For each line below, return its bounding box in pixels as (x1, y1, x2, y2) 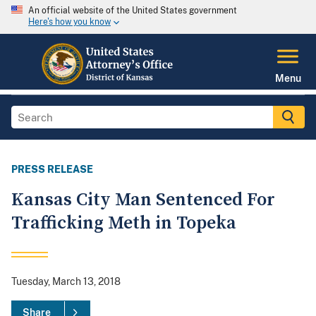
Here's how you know (28, 17, 111, 28)
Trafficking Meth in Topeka (11, 212, 236, 236)
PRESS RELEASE (11, 164, 93, 176)
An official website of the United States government (28, 6, 237, 16)
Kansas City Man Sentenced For (11, 188, 275, 212)
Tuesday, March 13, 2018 (11, 276, 121, 288)
